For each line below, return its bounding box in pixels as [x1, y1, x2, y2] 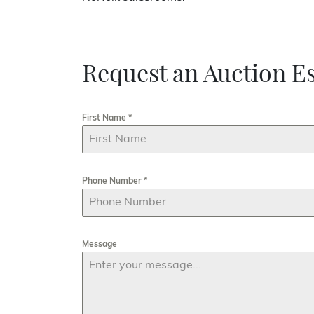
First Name [82, 114, 128, 123]
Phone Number [82, 177, 144, 186]
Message [82, 240, 117, 250]
